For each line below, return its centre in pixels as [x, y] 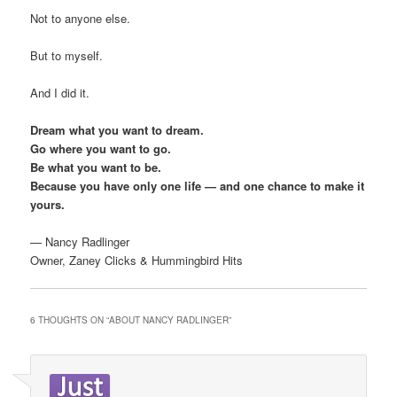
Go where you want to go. [101, 149]
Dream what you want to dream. [117, 130]
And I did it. [60, 93]
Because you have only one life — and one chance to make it [198, 186]
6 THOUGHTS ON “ [70, 319]
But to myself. [67, 55]
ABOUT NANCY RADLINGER [169, 319]
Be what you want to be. [96, 167]
